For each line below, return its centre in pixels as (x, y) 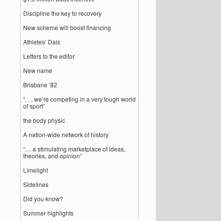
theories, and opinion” (53, 156)
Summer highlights (49, 213)
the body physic (44, 120)
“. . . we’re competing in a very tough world (80, 99)
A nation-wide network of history (66, 134)
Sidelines (36, 184)
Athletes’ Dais (42, 42)
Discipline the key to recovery (63, 13)
